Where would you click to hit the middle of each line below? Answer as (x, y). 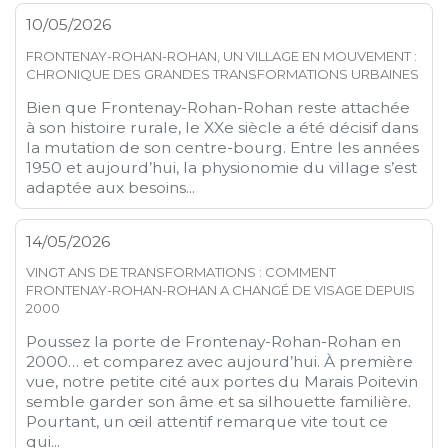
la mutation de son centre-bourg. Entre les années (223, 147)
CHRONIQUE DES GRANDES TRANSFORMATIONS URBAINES (223, 73)
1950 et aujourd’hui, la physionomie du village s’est (222, 167)
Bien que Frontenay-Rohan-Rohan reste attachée (218, 107)
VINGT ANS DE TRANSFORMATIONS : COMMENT (181, 272)
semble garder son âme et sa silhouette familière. (219, 402)
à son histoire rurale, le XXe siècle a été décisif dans (222, 127)
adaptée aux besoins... (111, 187)
